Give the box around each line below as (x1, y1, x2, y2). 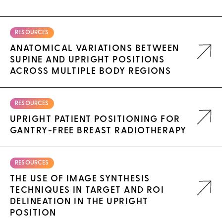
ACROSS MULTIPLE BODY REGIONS (10, 66, 171, 76)
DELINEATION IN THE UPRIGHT (10, 197, 149, 207)
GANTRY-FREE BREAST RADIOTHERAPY (10, 126, 187, 136)
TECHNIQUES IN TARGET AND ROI (10, 185, 165, 195)
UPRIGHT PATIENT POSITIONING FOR (10, 114, 180, 124)
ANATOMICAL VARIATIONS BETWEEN (10, 44, 179, 54)
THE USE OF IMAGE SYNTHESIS (10, 174, 150, 184)
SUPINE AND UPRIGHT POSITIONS (10, 55, 165, 65)
